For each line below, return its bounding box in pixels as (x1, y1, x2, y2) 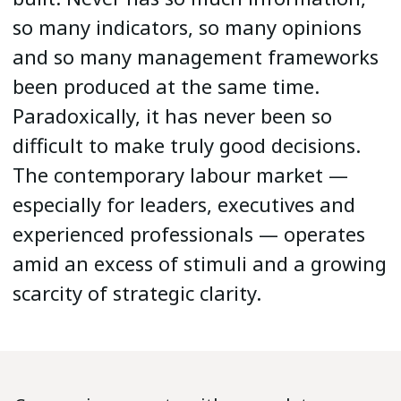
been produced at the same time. (13, 73, 320, 99)
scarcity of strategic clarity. (13, 279, 261, 306)
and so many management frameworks (13, 43, 379, 70)
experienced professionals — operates (13, 220, 365, 247)
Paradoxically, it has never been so (13, 102, 332, 129)
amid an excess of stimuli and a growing (13, 250, 387, 277)
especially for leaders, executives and (13, 191, 355, 218)
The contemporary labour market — (13, 161, 348, 188)
